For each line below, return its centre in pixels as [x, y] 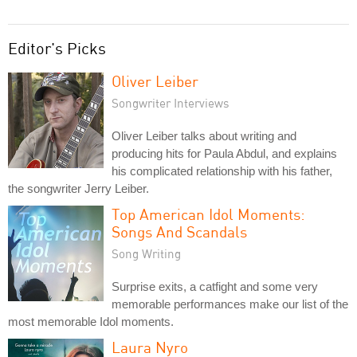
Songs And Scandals [179, 231]
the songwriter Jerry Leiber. [78, 188]
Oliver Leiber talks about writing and [204, 135]
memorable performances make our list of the [230, 304]
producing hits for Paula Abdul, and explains [224, 153]
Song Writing [146, 253]
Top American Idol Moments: [208, 214]
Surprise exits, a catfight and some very [215, 286]
